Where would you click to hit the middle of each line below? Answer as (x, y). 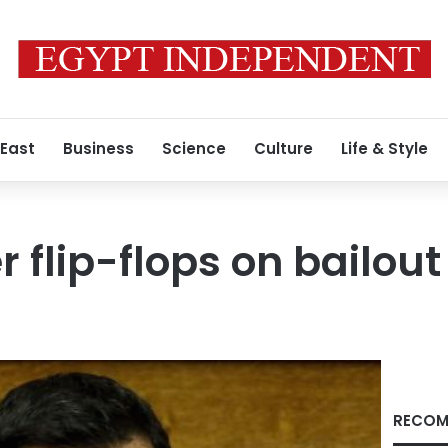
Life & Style (384, 148)
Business (98, 148)
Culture (283, 148)
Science (194, 148)
